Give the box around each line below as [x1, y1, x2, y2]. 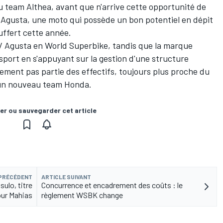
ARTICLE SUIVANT [41, 173, 91, 181]
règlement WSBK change [41, 190, 123, 200]
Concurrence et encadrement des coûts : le [41, 180, 183, 190]
